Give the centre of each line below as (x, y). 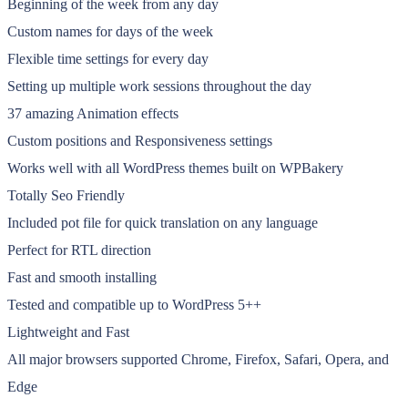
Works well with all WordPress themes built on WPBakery (175, 168)
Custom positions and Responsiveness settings (140, 141)
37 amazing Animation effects (93, 114)
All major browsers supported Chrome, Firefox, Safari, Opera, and (198, 360)
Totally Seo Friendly (66, 196)
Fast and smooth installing (82, 278)
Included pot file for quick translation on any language (163, 223)
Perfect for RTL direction (79, 250)
